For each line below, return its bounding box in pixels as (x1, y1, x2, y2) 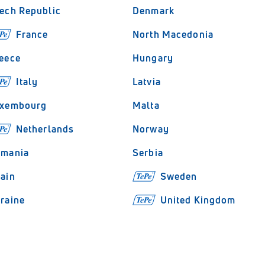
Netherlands (15, 122, 75, 135)
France (15, 28, 49, 41)
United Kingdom (160, 193, 236, 206)
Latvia (132, 75, 161, 88)
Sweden (160, 170, 198, 183)
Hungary (132, 51, 173, 64)
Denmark (132, 4, 174, 17)
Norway (132, 122, 169, 135)
